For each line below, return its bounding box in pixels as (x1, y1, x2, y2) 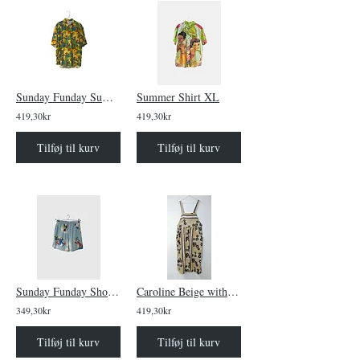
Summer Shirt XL (137, 89, 219, 104)
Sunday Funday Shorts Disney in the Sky (108, 284, 119, 299)
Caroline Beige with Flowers (227, 284, 239, 299)
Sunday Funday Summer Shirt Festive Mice (102, 89, 113, 104)
